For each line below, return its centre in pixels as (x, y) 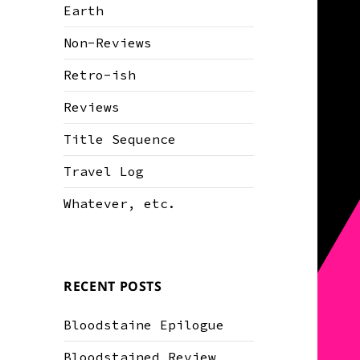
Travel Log (104, 172)
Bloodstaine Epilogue (144, 325)
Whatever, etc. (120, 204)
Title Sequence (120, 139)
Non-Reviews (108, 43)
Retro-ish (100, 75)
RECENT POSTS (113, 286)
